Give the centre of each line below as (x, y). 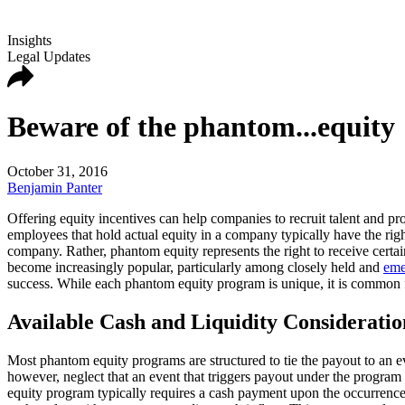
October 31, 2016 (57, 171)
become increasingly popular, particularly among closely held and (195, 267)
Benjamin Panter (55, 187)
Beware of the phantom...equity (201, 127)
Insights (29, 40)
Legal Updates (49, 57)
